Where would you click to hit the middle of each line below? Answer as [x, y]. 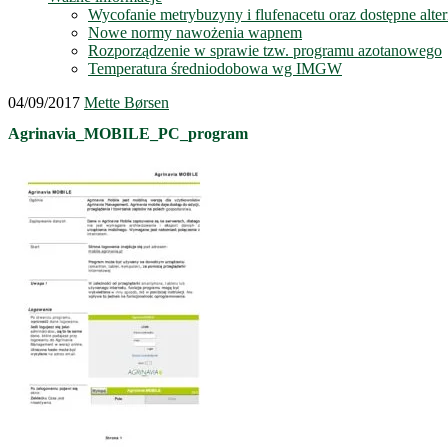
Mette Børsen [126, 102]
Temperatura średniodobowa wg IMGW [215, 68]
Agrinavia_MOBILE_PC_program [128, 134]
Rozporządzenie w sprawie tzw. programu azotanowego [265, 50]
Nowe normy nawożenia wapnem [195, 32]
